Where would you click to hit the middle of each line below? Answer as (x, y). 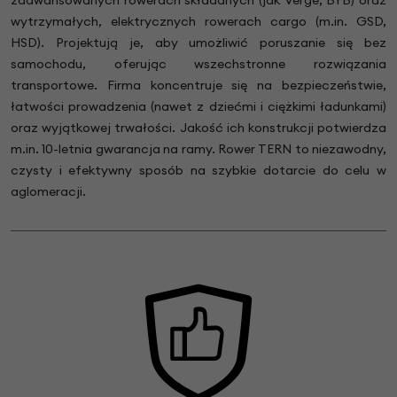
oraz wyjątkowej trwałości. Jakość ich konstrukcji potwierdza (198, 127)
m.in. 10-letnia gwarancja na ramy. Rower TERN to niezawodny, (198, 148)
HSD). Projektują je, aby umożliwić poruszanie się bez (198, 42)
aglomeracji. (48, 191)
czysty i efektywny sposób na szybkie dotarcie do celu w (198, 170)
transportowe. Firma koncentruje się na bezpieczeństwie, (198, 85)
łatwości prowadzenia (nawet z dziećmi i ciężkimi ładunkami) (198, 106)
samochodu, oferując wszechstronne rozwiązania (198, 63)
